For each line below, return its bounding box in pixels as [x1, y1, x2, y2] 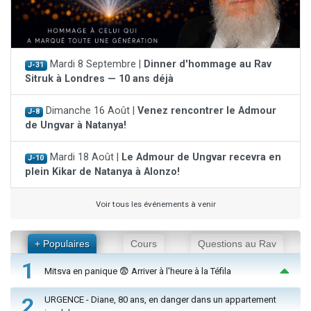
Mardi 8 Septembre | [47, 58, 144, 71]
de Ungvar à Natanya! [25, 119, 126, 132]
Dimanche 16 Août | [42, 105, 137, 117]
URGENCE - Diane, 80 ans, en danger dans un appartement [44, 294, 276, 305]
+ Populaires [34, 238, 90, 250]
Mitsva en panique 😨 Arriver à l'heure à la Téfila [44, 265, 231, 276]
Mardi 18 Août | [47, 151, 121, 164]
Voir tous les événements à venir [95, 199, 216, 210]
